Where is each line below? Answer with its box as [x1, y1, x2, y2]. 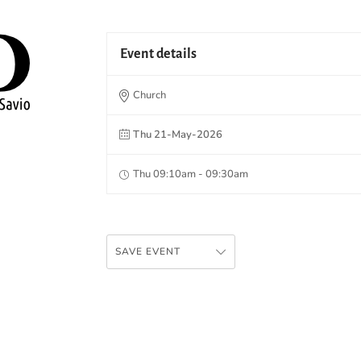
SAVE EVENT [115, 244, 180, 258]
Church [133, 87, 166, 102]
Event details [120, 46, 197, 61]
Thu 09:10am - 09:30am [133, 166, 248, 181]
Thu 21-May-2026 [133, 127, 222, 142]
